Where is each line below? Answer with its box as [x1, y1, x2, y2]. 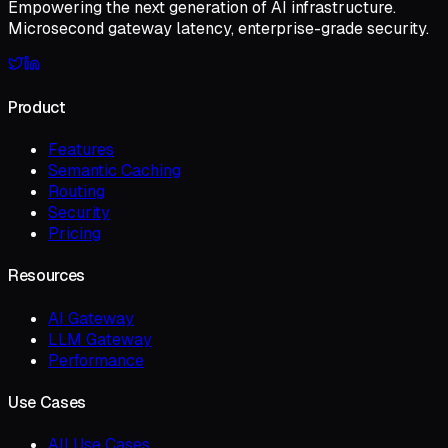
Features [48, 139, 114, 161]
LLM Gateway [48, 328, 152, 350]
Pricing [48, 223, 101, 245]
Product [8, 96, 66, 118]
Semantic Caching [48, 160, 181, 182]
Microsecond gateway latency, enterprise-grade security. [8, 17, 429, 39]
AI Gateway [48, 307, 134, 329]
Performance [48, 349, 144, 371]
